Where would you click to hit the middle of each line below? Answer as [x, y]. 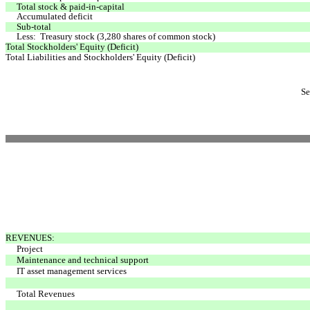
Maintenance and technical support [83, 259]
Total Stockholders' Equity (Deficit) [72, 46]
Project [30, 248]
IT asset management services [72, 271]
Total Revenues [46, 293]
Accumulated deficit [55, 16]
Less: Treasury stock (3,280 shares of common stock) [116, 36]
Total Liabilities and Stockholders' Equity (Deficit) [100, 57]
